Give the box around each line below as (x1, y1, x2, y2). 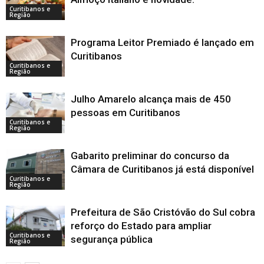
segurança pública (71, 233, 153, 246)
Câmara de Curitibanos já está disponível (71, 163, 254, 176)
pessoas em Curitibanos (71, 107, 180, 119)
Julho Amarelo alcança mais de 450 (71, 93, 231, 105)
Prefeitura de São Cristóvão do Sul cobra (71, 206, 255, 219)
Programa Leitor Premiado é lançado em (71, 37, 254, 49)
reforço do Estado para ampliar (71, 220, 212, 232)
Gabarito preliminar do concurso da (71, 150, 229, 162)
